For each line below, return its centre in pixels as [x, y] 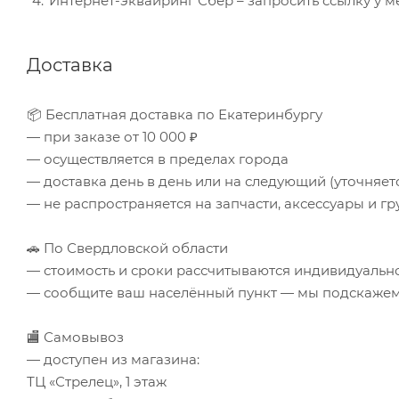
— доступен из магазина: [113, 359]
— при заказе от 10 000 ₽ [112, 136]
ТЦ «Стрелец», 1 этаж [97, 381]
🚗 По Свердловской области [127, 248]
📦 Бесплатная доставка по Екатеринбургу [175, 114]
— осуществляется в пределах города [158, 159]
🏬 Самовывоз [75, 337]
